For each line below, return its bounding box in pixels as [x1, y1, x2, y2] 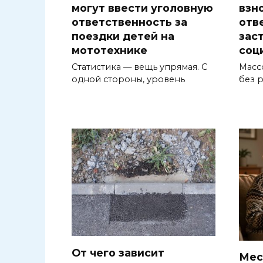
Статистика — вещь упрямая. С [72, 62, 207, 73]
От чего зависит [72, 246, 164, 259]
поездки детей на [72, 29, 174, 42]
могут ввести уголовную [72, 1, 213, 14]
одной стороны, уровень [72, 74, 185, 85]
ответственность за [72, 15, 187, 28]
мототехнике [72, 43, 147, 56]
